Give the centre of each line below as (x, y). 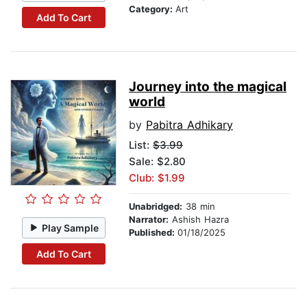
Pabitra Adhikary (189, 125)
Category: (152, 9)
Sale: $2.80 (157, 162)
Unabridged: (156, 207)
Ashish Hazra (199, 220)
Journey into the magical (208, 87)
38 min (199, 207)
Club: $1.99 (157, 178)
